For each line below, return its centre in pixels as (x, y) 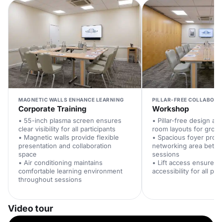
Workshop (170, 109)
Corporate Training (52, 109)
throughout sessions (50, 179)
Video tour (30, 208)
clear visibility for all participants (67, 129)
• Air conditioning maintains (60, 163)
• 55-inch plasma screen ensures (70, 120)
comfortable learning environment (70, 171)
